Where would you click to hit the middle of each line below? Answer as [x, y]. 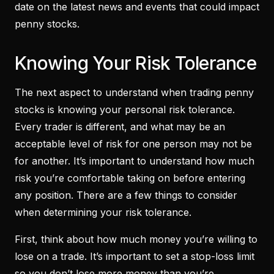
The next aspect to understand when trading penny [134, 92]
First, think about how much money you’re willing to [136, 239]
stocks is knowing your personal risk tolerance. [125, 109]
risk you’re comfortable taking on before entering [130, 178]
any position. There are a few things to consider [126, 195]
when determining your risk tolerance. [103, 212]
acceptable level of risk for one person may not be [133, 143]
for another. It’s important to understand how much [135, 161]
